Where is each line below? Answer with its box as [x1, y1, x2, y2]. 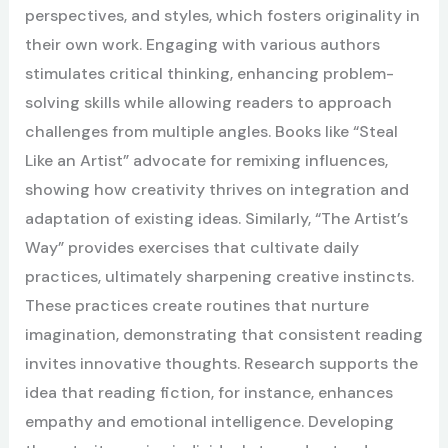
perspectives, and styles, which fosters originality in [24, 4, 420, 26]
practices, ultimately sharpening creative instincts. [24, 265, 414, 287]
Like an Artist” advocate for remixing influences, [24, 149, 388, 171]
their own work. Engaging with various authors [24, 33, 380, 55]
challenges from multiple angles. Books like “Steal [24, 120, 398, 142]
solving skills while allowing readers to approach [24, 91, 392, 113]
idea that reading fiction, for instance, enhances [24, 381, 393, 403]
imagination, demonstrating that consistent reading [24, 323, 423, 345]
